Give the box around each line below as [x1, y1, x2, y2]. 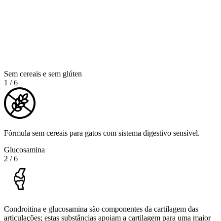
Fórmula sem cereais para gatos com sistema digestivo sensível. [4, 128, 200, 137]
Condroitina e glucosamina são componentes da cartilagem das [4, 204, 198, 213]
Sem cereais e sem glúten [4, 69, 82, 78]
